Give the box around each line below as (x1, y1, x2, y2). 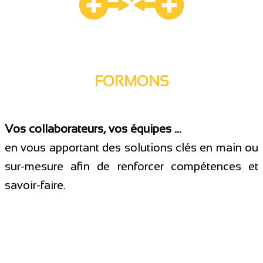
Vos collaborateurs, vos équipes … (5, 122, 181, 135)
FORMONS (95, 72, 168, 89)
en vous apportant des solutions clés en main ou (5, 141, 258, 154)
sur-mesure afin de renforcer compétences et (5, 160, 258, 173)
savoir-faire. (5, 178, 66, 191)
